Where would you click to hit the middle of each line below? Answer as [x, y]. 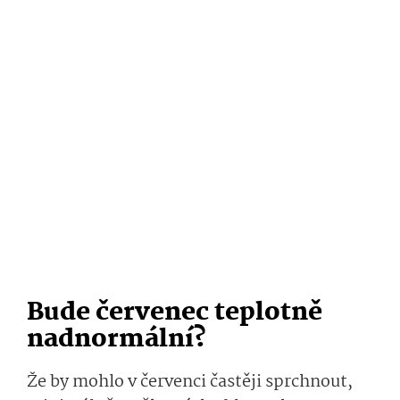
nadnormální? [117, 339]
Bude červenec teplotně [175, 312]
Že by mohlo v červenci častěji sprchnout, [190, 382]
